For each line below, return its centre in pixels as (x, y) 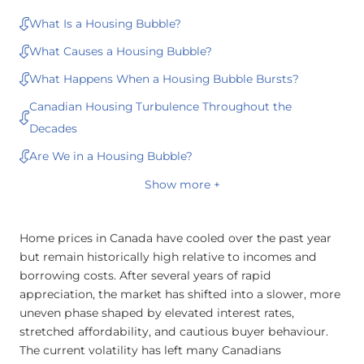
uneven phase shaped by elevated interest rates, (157, 312)
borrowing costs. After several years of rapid (145, 275)
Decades (55, 128)
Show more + (182, 184)
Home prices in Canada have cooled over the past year (175, 238)
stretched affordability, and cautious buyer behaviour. (174, 331)
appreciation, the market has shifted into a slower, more (180, 294)
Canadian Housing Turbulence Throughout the (160, 106)
